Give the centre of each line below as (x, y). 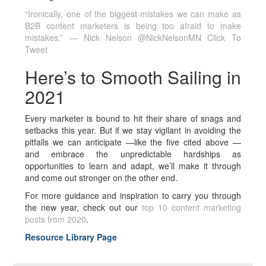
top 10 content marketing (191, 207)
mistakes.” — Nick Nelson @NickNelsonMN (116, 37)
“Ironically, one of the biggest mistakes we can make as (133, 14)
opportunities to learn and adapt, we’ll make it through (133, 166)
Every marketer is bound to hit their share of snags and (133, 118)
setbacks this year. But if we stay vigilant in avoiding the (133, 130)
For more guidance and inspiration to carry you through (133, 195)
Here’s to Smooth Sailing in (133, 77)
